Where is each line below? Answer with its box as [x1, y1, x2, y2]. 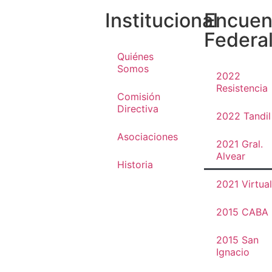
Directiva [117, 103, 158, 115]
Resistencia [216, 82, 268, 94]
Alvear [216, 150, 245, 162]
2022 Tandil [216, 110, 271, 122]
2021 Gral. [216, 138, 263, 150]
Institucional [104, 8, 218, 32]
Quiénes [117, 50, 154, 63]
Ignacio [216, 246, 250, 258]
